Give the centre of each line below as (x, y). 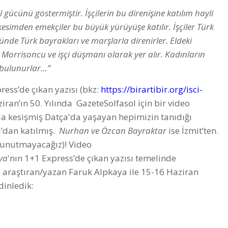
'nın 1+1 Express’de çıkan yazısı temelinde (92, 158)
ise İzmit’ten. (192, 131)
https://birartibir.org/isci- (152, 90)
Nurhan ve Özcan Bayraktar (113, 131)
